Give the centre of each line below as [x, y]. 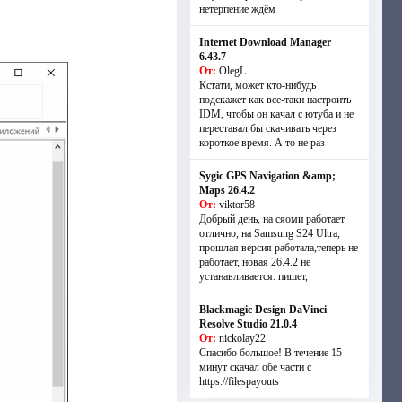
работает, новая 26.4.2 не [254, 262]
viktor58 [236, 205]
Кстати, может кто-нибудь [257, 85]
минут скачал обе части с [255, 367]
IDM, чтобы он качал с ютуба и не [276, 114]
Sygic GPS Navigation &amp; [267, 176]
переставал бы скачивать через [267, 128]
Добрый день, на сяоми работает [271, 219]
